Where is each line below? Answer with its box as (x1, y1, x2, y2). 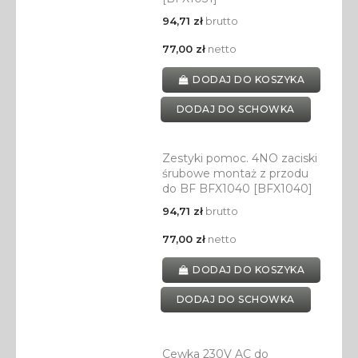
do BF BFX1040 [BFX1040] (161, 181, 312, 197)
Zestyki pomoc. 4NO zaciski (161, 151, 317, 166)
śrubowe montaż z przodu (161, 166, 308, 181)
